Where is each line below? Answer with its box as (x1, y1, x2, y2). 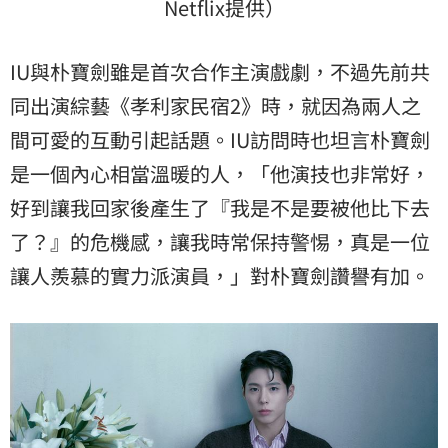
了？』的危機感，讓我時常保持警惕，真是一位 (10, 227, 430, 257)
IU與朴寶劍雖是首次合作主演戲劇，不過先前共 (10, 57, 430, 87)
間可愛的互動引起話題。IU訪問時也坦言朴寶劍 (10, 125, 430, 155)
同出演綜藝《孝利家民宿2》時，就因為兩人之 (10, 91, 421, 121)
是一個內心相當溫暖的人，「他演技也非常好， (10, 159, 430, 189)
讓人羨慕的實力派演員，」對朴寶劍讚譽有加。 (10, 261, 430, 291)
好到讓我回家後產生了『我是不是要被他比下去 (10, 193, 430, 223)
